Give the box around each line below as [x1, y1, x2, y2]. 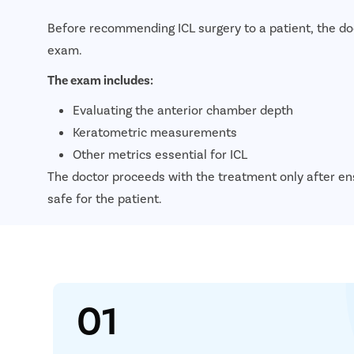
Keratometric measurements [73, 123, 237, 139]
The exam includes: [47, 71, 153, 87]
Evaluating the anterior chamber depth [73, 101, 293, 117]
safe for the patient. [47, 190, 162, 205]
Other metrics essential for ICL [73, 145, 247, 161]
